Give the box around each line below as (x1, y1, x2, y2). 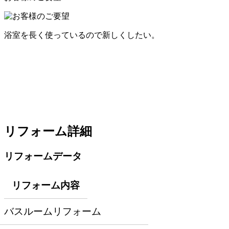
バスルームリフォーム (4, 205, 101, 217)
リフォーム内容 (12, 179, 80, 191)
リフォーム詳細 (4, 125, 92, 139)
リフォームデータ (4, 151, 82, 162)
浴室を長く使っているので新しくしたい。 (4, 31, 159, 40)
